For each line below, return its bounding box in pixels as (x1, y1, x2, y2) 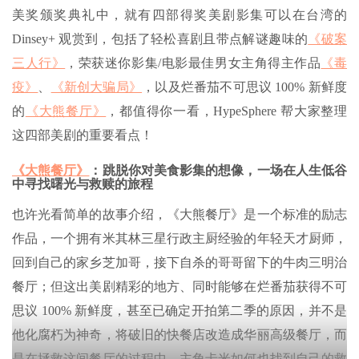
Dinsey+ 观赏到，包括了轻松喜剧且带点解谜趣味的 (12, 31, 309, 46)
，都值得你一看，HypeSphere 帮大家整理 (106, 103, 347, 118)
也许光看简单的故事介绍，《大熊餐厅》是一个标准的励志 (12, 207, 347, 221)
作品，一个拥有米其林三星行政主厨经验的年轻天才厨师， (12, 231, 347, 245)
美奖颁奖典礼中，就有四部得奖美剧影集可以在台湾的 (12, 7, 347, 22)
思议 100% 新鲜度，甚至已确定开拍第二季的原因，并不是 (12, 303, 347, 317)
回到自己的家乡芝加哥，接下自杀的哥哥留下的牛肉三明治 (12, 255, 347, 269)
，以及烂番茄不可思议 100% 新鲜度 (142, 79, 348, 94)
